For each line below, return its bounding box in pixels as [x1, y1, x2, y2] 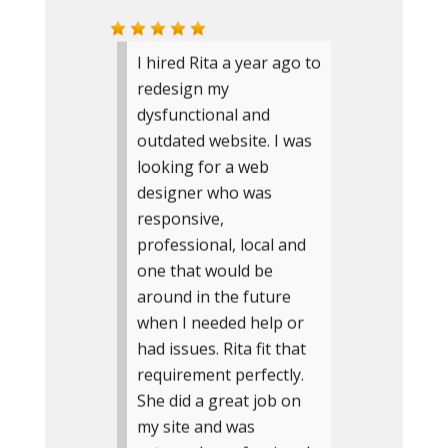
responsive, [136, 208, 224, 230]
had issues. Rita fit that [136, 338, 306, 360]
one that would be [136, 260, 273, 282]
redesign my [136, 78, 229, 100]
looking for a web [136, 156, 269, 178]
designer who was [136, 182, 272, 204]
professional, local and [136, 234, 306, 256]
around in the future [136, 286, 291, 308]
